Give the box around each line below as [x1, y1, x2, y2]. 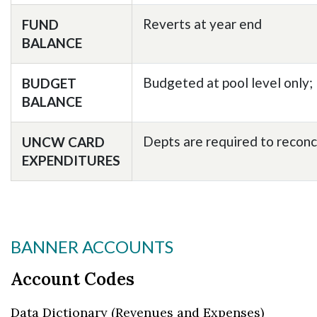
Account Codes [11, 268, 134, 290]
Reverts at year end [143, 16, 262, 32]
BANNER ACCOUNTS [11, 236, 173, 257]
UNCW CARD [22, 134, 105, 150]
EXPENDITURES [22, 152, 120, 168]
